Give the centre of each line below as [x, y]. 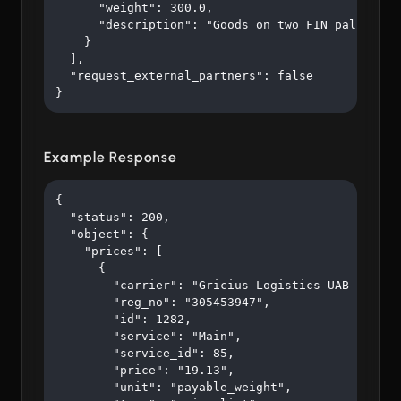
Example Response [111, 158]
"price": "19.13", [145, 371]
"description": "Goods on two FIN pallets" [224, 25]
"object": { [102, 235]
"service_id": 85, [145, 354]
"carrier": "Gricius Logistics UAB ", [213, 286]
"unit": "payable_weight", [174, 388]
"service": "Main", [149, 337]
